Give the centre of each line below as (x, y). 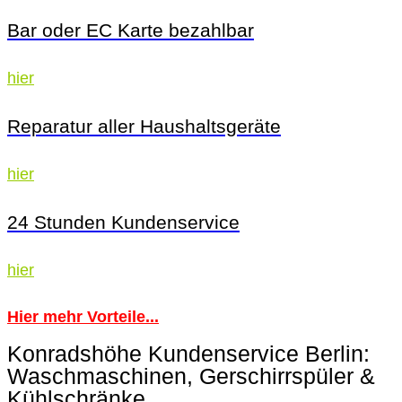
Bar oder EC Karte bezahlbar (131, 31)
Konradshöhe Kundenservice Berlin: (188, 354)
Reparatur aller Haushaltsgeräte (144, 126)
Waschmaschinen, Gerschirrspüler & (191, 376)
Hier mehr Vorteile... (83, 316)
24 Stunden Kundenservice (123, 222)
